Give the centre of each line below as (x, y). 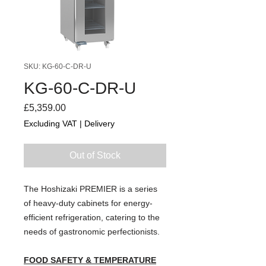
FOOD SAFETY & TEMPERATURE (90, 260)
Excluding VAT (50, 123)
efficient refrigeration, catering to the (92, 217)
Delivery (99, 123)
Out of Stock (95, 155)
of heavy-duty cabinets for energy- (88, 203)
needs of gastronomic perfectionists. (92, 231)
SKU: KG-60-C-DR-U (58, 66)
